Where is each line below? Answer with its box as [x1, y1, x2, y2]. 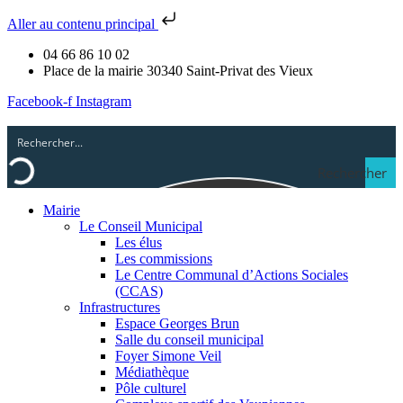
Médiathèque [115, 364, 189, 380]
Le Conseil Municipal [79, 219, 202, 234]
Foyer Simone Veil [115, 348, 221, 363]
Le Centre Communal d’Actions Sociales [115, 267, 348, 282]
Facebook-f [7, 94, 72, 109]
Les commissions [115, 251, 212, 266]
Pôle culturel [115, 381, 186, 396]
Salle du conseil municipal [115, 332, 264, 347]
